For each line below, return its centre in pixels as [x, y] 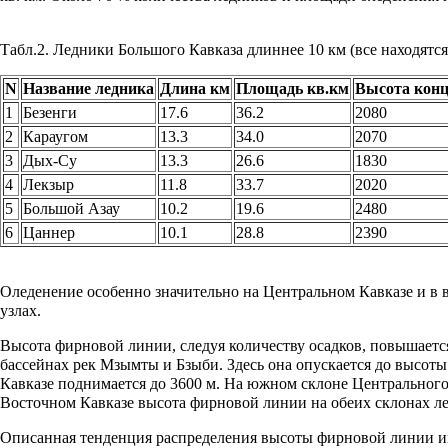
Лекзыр [48, 184]
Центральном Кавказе [338, 291]
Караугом [55, 136]
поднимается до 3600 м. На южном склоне [203, 383]
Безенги [50, 112]
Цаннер [49, 232]
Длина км [195, 88]
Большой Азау [71, 208]
